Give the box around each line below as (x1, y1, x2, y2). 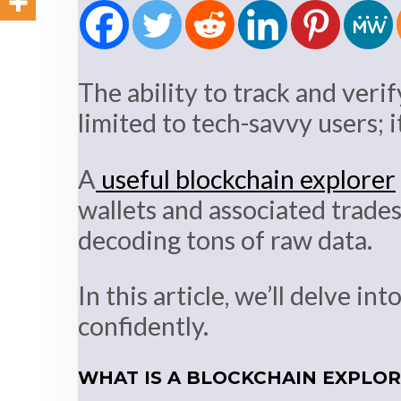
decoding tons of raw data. (78, 224, 372, 255)
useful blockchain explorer (96, 163, 396, 194)
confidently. (78, 311, 209, 342)
